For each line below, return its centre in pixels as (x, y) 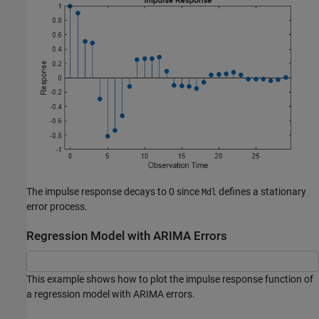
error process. (57, 206)
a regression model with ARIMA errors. (111, 294)
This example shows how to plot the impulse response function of (170, 279)
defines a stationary (261, 191)
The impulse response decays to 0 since (114, 191)
